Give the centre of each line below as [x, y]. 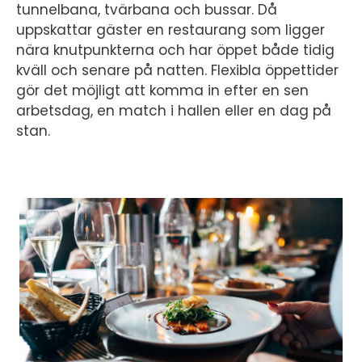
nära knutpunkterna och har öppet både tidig [175, 50]
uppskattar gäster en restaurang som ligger [170, 30]
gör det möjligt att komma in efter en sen [162, 90]
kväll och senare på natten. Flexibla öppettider [177, 70]
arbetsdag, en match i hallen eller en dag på [174, 111]
